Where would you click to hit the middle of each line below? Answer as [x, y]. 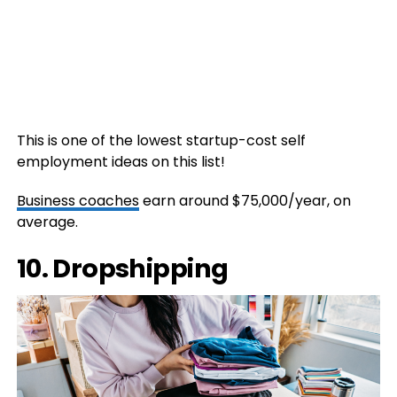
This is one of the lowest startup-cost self [161, 140]
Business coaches [78, 200]
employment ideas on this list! [121, 161]
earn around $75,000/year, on [245, 200]
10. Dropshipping [122, 268]
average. [47, 222]
